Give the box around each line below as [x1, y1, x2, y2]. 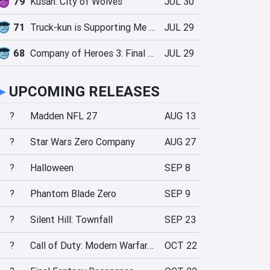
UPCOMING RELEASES [9, 83, 160, 100]
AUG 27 [165, 136, 196, 148]
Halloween [30, 162, 74, 174]
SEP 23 [165, 213, 196, 225]
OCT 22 [165, 239, 197, 251]
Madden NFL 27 [30, 110, 97, 122]
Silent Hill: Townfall [30, 213, 113, 225]
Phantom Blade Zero [30, 187, 116, 199]
